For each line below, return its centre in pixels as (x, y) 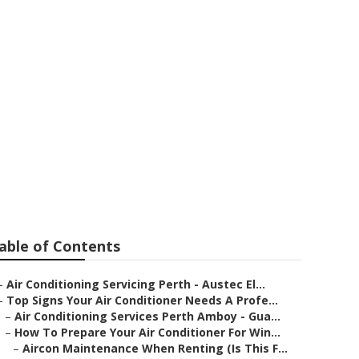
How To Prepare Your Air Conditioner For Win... (147, 332)
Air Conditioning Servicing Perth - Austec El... (136, 284)
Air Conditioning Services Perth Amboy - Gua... (147, 316)
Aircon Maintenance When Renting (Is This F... (155, 348)
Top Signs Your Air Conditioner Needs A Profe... (142, 300)
